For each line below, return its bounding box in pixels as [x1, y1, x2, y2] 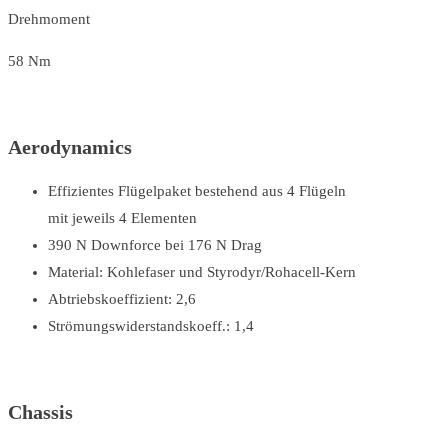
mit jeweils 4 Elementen [48, 209, 197, 226]
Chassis [8, 401, 73, 424]
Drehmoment [8, 10, 90, 27]
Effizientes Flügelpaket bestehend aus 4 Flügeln [48, 182, 346, 199]
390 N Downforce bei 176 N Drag [48, 236, 262, 253]
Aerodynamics [8, 136, 132, 159]
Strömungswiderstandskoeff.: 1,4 [48, 317, 254, 334]
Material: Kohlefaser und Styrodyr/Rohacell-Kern [48, 263, 356, 280]
